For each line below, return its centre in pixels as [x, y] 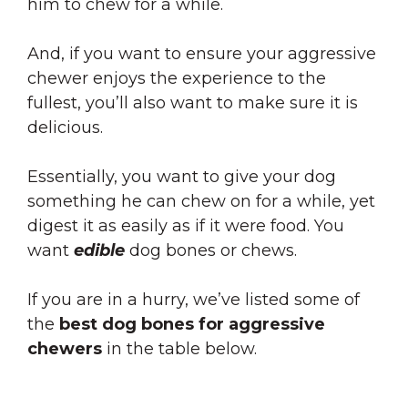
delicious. [65, 127]
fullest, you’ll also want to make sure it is [193, 103]
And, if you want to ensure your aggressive [202, 54]
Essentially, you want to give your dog [182, 177]
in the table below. [179, 349]
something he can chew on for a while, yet [201, 201]
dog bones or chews [212, 250]
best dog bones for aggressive [192, 324]
